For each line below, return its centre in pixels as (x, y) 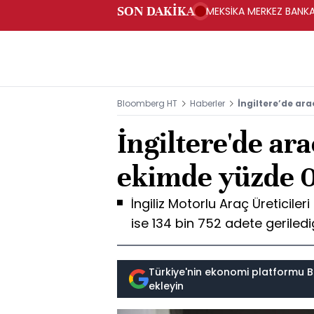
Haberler (207, 103)
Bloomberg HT (147, 103)
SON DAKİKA (156, 11)
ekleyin (166, 286)
